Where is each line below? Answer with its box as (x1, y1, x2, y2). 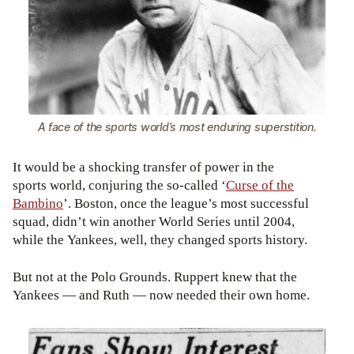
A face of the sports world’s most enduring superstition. (37, 120, 317, 134)
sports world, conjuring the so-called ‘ (13, 177, 226, 194)
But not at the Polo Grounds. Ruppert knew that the (13, 269, 297, 286)
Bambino (13, 195, 63, 213)
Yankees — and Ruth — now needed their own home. (13, 287, 310, 304)
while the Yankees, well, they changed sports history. (13, 232, 307, 249)
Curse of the (226, 177, 294, 194)
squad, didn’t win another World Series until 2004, (13, 213, 295, 231)
